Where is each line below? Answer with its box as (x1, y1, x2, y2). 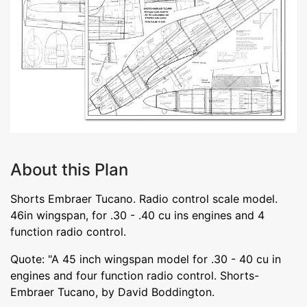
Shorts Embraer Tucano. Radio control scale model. (10, 191, 278, 206)
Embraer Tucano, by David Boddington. (10, 284, 214, 299)
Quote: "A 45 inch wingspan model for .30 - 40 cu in (10, 251, 281, 266)
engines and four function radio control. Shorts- (10, 268, 259, 282)
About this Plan (10, 159, 128, 180)
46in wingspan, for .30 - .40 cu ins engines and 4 (10, 208, 265, 222)
